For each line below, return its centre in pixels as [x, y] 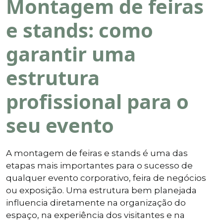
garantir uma [71, 54]
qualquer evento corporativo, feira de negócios [106, 178]
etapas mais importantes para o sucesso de [99, 165]
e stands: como [80, 30]
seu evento [60, 125]
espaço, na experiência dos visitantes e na [95, 215]
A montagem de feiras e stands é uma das [97, 153]
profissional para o [97, 101]
